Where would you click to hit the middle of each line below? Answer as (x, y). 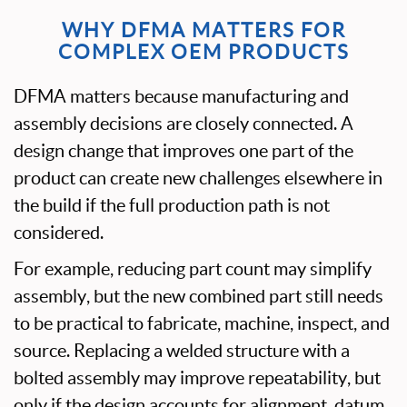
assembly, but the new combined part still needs (199, 296)
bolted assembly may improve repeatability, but (197, 378)
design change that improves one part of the (184, 151)
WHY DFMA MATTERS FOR (203, 30)
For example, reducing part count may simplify (193, 269)
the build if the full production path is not (172, 205)
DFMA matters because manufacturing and (181, 96)
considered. (59, 233)
